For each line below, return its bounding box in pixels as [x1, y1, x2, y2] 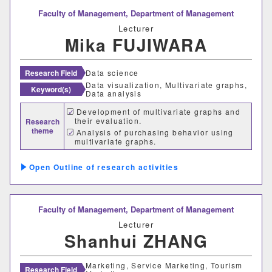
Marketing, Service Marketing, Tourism [86, 260, 243, 271]
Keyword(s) [31, 84, 71, 95]
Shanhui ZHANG [64, 228, 208, 254]
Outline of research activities [53, 161, 178, 173]
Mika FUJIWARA [64, 32, 208, 58]
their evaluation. [74, 115, 142, 126]
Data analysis [86, 88, 142, 99]
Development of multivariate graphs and [76, 106, 241, 117]
